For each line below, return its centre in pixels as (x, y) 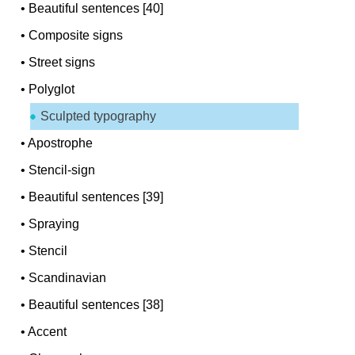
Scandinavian (68, 277)
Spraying (54, 223)
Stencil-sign (62, 170)
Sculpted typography (99, 116)
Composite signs (76, 35)
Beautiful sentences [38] (96, 304)
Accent (48, 331)
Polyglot (52, 89)
